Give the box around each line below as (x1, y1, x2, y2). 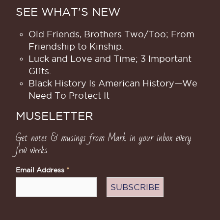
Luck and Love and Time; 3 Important (28, 54, 192, 64)
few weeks (16, 141, 48, 160)
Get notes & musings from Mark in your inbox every (16, 129, 192, 147)
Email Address (16, 166, 66, 174)
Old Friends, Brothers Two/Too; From (28, 29, 194, 39)
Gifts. (28, 66, 51, 76)
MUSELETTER (16, 110, 93, 122)
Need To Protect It (28, 91, 110, 101)
